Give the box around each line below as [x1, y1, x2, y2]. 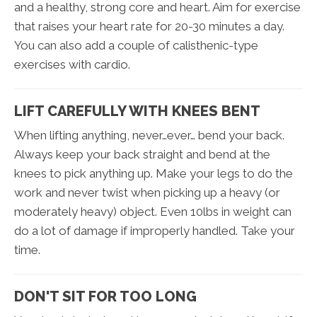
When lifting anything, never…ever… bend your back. [14, 128, 284, 143]
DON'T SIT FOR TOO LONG [14, 288, 197, 306]
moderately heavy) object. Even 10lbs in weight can [14, 204, 292, 219]
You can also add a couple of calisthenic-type [14, 38, 258, 53]
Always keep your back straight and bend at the [14, 147, 270, 162]
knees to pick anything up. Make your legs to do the [14, 166, 293, 181]
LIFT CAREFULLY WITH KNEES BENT [14, 103, 260, 120]
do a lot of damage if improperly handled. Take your [14, 224, 295, 238]
